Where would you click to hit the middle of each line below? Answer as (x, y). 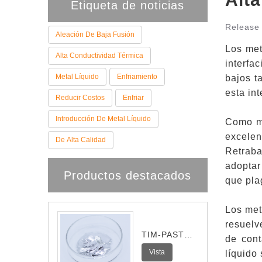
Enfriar (134, 98)
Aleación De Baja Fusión (95, 35)
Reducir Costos (80, 98)
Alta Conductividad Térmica (100, 56)
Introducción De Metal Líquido (104, 119)
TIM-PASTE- (168, 235)
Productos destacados (128, 175)
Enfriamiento (137, 77)
